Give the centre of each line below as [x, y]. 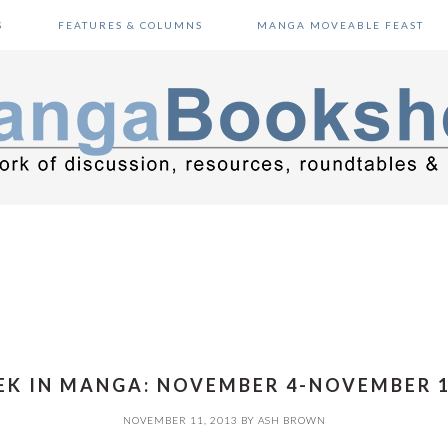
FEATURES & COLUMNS [130, 25]
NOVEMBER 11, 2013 [180, 420]
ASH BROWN [291, 420]
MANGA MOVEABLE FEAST [340, 25]
